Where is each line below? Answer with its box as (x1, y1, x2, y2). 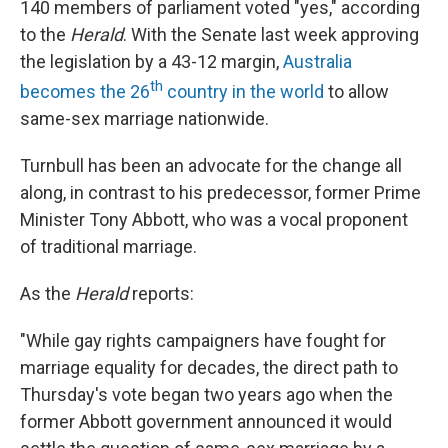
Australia (283, 51, 352, 72)
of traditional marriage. (20, 236, 197, 257)
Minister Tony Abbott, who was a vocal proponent (20, 209, 408, 230)
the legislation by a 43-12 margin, (20, 51, 283, 72)
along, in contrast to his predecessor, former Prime (20, 182, 421, 203)
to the (20, 24, 70, 45)
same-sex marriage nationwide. (20, 108, 269, 129)
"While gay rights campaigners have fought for (20, 330, 386, 351)
